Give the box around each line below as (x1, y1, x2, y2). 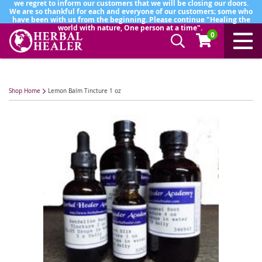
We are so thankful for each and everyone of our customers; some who (9, 6, 253, 16)
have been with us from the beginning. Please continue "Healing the (12, 15, 250, 25)
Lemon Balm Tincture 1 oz (48, 87, 121, 95)
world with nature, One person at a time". (58, 23, 204, 33)
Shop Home (9, 87, 40, 95)
